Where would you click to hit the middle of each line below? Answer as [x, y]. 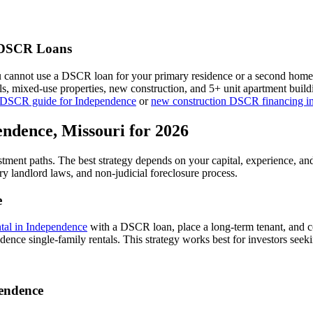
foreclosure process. [192, 173]
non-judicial [121, 173]
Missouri [93, 131]
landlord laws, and [52, 173]
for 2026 [157, 131]
